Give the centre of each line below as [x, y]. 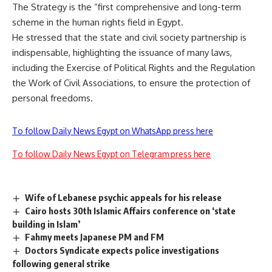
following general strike [61, 263]
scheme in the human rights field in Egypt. [98, 22]
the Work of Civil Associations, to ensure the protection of [131, 83]
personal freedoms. [53, 98]
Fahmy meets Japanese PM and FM [95, 237]
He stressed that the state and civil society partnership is [129, 38]
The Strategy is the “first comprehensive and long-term [127, 7]
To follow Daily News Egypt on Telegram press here [111, 154]
